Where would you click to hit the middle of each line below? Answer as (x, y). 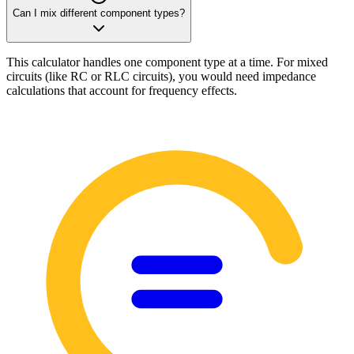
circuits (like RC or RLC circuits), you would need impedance (161, 77)
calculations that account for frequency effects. (122, 91)
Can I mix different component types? (99, 13)
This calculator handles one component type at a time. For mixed (167, 62)
